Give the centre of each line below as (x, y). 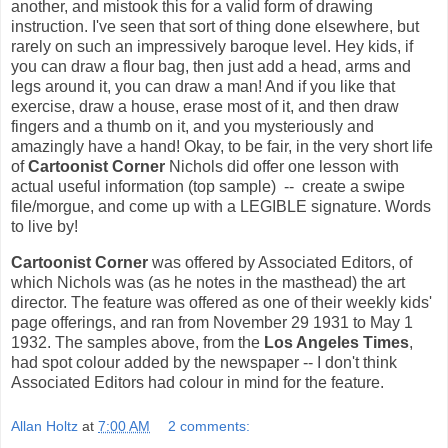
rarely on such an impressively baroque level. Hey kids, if (212, 47)
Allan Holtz (44, 425)
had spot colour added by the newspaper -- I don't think (204, 363)
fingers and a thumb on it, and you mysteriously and (192, 127)
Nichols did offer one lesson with (282, 167)
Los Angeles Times (336, 343)
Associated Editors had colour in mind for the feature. (197, 383)
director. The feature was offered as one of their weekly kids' (221, 303)
